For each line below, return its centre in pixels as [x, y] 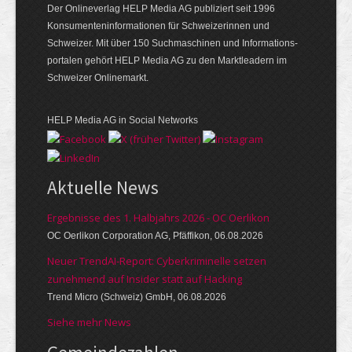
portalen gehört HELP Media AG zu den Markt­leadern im [167, 61]
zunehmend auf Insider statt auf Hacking [145, 279]
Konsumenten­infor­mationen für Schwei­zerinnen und [158, 26]
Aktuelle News [103, 187]
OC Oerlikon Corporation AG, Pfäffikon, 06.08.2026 [155, 235]
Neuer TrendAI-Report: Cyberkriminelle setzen [157, 260]
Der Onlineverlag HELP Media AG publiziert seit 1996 [161, 9]
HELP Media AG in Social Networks [123, 121]
